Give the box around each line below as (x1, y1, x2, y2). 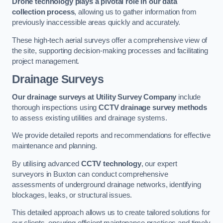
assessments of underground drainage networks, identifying (12, 180, 201, 189)
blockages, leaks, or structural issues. (12, 191, 132, 199)
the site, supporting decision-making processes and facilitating (12, 46, 208, 55)
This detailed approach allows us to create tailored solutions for (12, 209, 210, 217)
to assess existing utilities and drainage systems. (12, 113, 167, 122)
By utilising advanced (12, 159, 81, 168)
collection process (12, 8, 75, 16)
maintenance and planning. (12, 142, 97, 150)
